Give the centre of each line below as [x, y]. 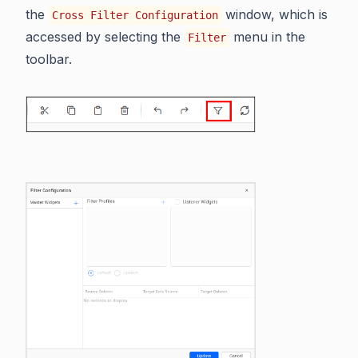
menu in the [267, 37]
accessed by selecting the [105, 37]
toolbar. [49, 59]
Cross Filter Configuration [135, 15]
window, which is [274, 14]
